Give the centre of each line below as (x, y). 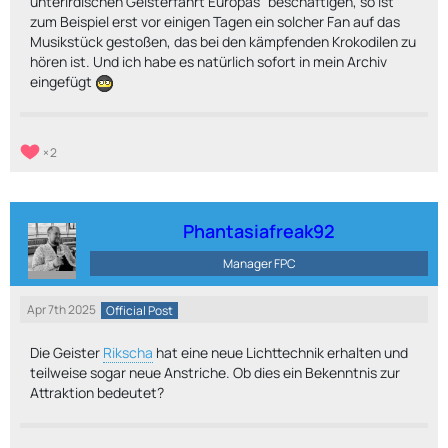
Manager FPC (259, 263)
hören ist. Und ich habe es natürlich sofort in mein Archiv (208, 61)
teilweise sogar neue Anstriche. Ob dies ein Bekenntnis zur (215, 372)
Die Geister (66, 352)
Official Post (139, 310)
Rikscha (128, 352)
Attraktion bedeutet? (97, 392)
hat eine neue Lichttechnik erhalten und (280, 352)
